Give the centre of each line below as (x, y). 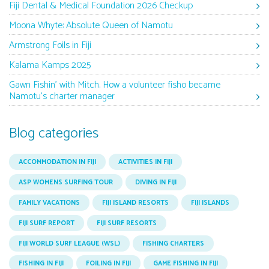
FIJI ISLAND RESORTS (135, 203)
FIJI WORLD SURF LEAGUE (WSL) (69, 243)
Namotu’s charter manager (62, 97)
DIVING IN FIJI (156, 183)
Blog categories (54, 134)
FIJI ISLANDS (210, 203)
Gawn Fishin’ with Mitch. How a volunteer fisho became (115, 85)
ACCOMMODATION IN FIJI (57, 162)
